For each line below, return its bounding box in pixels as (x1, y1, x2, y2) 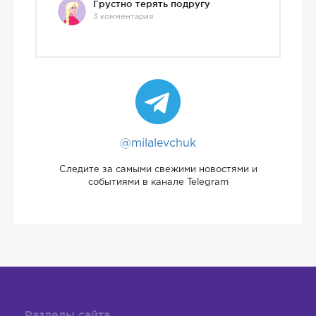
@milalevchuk (120, 138, 196, 149)
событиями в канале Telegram (87, 178, 229, 186)
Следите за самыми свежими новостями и (59, 166, 257, 174)
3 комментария (93, 13, 153, 20)
